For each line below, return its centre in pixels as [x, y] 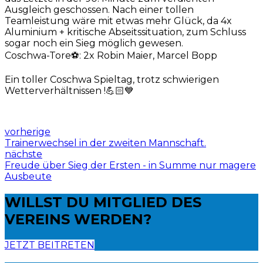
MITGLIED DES [147, 202]
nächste [23, 154]
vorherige [28, 131]
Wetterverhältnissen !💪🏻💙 [69, 90]
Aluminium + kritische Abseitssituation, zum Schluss [125, 32]
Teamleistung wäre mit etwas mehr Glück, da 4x [118, 21]
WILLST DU [49, 202]
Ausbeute [28, 176]
